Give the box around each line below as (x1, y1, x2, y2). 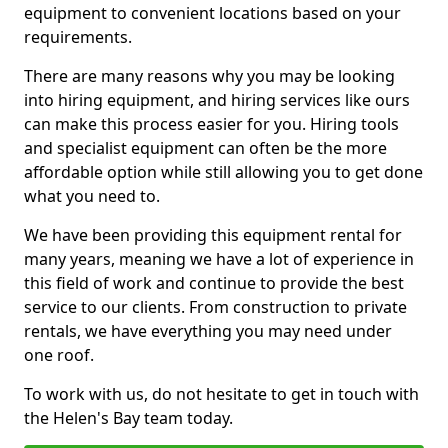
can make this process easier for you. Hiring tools (24, 113, 399, 135)
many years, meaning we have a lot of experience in (24, 248, 414, 270)
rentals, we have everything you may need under (24, 320, 392, 342)
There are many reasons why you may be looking (24, 65, 395, 87)
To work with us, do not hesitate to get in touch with (24, 383, 419, 405)
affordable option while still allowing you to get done (24, 161, 423, 183)
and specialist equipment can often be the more (24, 137, 387, 159)
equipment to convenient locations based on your (24, 2, 401, 24)
